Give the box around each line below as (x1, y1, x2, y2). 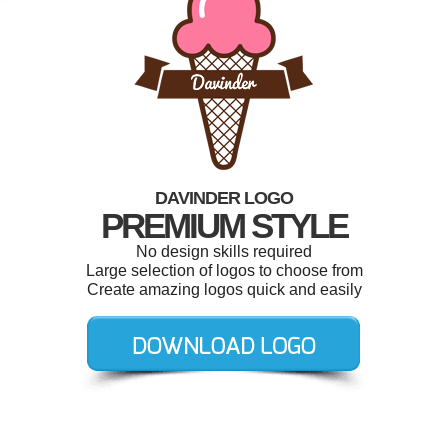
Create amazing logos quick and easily (86, 281, 362, 298)
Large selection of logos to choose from (85, 262, 363, 279)
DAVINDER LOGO (155, 188, 293, 208)
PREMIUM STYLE (101, 206, 347, 245)
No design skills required (136, 243, 312, 260)
